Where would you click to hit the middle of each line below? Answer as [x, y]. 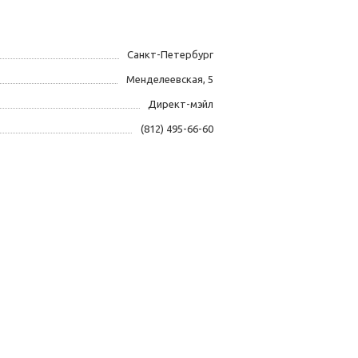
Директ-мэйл [181, 104]
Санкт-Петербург [170, 55]
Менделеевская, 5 [170, 80]
